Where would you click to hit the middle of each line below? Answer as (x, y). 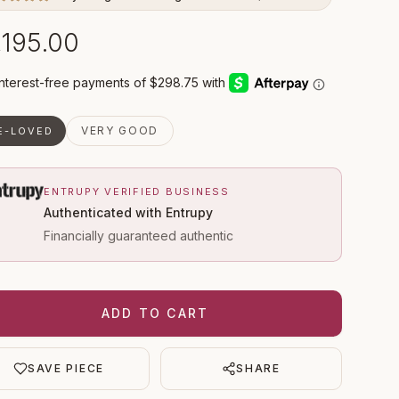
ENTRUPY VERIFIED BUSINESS (137, 192)
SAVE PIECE (66, 369)
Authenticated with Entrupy (128, 213)
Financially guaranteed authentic (138, 236)
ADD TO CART (155, 313)
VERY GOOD (119, 131)
